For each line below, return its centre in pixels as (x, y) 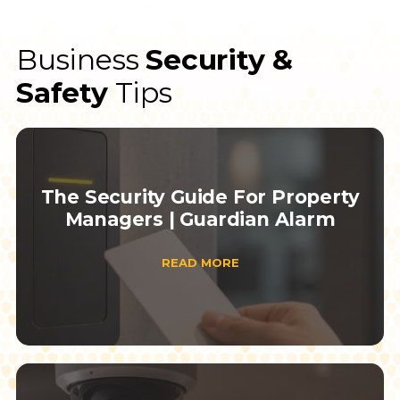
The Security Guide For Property (200, 197)
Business (81, 60)
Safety (62, 93)
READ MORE (200, 262)
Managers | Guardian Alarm (200, 220)
